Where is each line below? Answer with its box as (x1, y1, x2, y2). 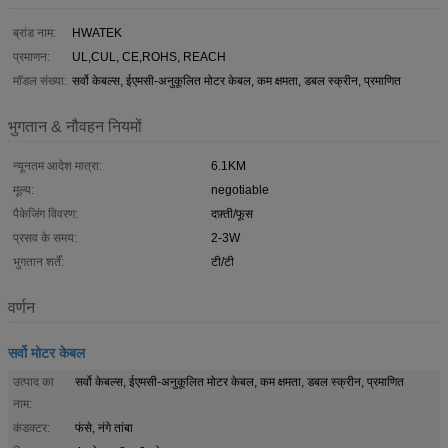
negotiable (211, 182, 269, 197)
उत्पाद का (13, 374, 54, 389)
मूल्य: (13, 182, 34, 197)
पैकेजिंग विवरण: (13, 206, 78, 221)
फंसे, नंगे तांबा (75, 420, 133, 435)
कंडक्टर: (13, 420, 50, 435)
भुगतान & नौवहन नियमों (8, 117, 142, 135)
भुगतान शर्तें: (13, 254, 64, 269)
